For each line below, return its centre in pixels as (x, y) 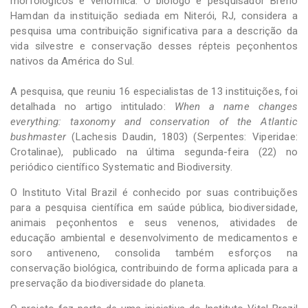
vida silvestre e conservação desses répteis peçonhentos (154, 46)
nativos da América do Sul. (73, 61)
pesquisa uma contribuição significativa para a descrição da (154, 31)
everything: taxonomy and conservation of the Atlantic (154, 121)
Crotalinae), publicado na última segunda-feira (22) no (154, 152)
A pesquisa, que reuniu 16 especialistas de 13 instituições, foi (154, 91)
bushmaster (38, 136)
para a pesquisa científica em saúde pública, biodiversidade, (154, 207)
